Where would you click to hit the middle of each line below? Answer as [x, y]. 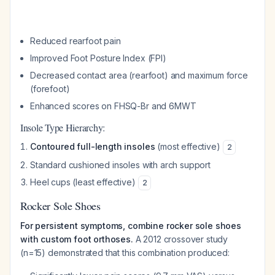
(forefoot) [50, 89]
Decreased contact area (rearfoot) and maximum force [139, 75]
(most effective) [189, 146]
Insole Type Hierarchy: [63, 127]
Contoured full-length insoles [93, 146]
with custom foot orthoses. [77, 239]
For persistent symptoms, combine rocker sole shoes [131, 226]
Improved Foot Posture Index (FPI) [98, 58]
